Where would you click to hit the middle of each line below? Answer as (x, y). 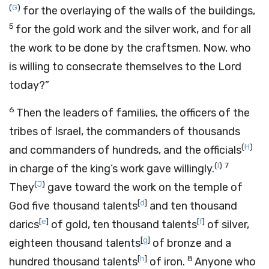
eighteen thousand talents (75, 243)
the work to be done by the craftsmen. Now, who (130, 48)
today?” (29, 85)
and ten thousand (192, 206)
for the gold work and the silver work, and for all (133, 29)
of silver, (227, 225)
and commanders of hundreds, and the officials (125, 150)
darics (24, 225)
